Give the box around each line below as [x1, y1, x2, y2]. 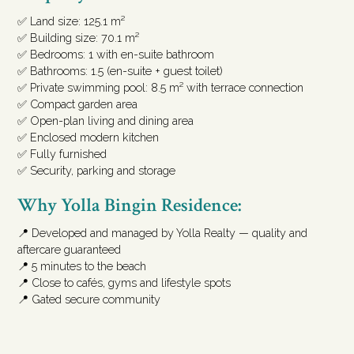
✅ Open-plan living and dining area [17, 114, 194, 127]
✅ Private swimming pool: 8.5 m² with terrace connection [17, 81, 304, 94]
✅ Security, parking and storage [17, 164, 176, 177]
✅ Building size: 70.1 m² [17, 31, 140, 44]
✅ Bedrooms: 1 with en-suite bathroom [17, 47, 215, 61]
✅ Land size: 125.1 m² [17, 14, 126, 28]
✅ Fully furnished [17, 147, 107, 160]
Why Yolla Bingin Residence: [17, 193, 242, 217]
